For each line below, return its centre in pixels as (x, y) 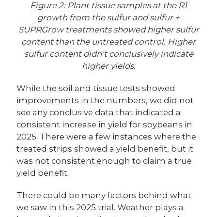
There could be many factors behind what (104, 195)
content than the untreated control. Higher (108, 42)
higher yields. (108, 66)
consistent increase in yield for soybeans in (105, 125)
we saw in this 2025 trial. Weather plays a (100, 208)
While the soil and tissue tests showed (96, 88)
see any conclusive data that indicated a (99, 113)
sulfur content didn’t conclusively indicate (108, 54)
